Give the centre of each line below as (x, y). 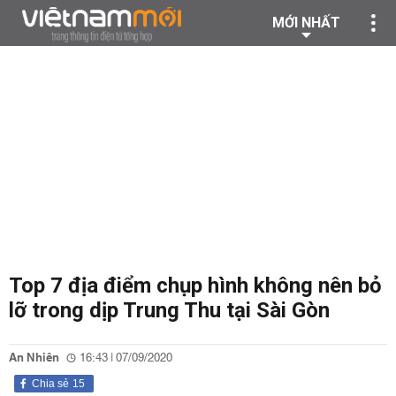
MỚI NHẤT (306, 23)
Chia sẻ (50, 384)
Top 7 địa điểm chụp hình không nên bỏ (195, 286)
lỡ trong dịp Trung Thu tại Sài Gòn (169, 310)
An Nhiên (34, 358)
